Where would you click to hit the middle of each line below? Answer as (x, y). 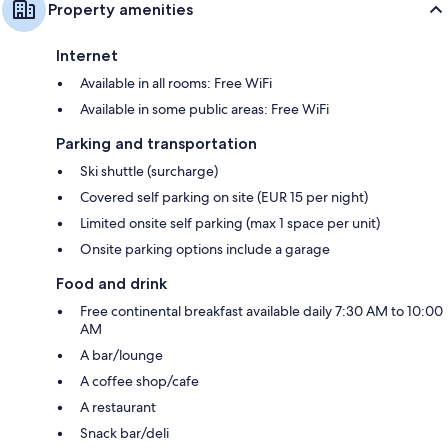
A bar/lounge (121, 355)
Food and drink (111, 284)
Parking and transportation (156, 144)
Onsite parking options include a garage (205, 249)
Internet (87, 56)
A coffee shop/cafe (139, 381)
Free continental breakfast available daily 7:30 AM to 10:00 (261, 311)
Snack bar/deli (124, 433)
